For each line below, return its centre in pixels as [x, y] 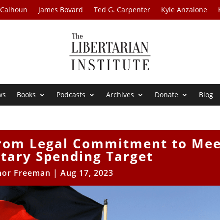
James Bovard [61, 10]
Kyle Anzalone [184, 10]
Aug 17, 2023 [87, 173]
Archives [120, 95]
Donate [167, 95]
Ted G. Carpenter [122, 10]
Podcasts [71, 95]
